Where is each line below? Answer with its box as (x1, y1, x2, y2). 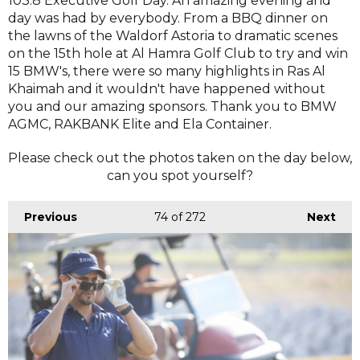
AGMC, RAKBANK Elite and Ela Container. (8, 116, 272, 132)
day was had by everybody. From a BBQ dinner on (8, 10, 328, 26)
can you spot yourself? (107, 167, 253, 183)
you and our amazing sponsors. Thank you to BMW (8, 98, 337, 114)
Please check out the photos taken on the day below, (8, 149, 352, 166)
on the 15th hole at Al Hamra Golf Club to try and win (8, 45, 348, 61)
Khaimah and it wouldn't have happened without (8, 80, 325, 96)
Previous (24, 209, 77, 224)
